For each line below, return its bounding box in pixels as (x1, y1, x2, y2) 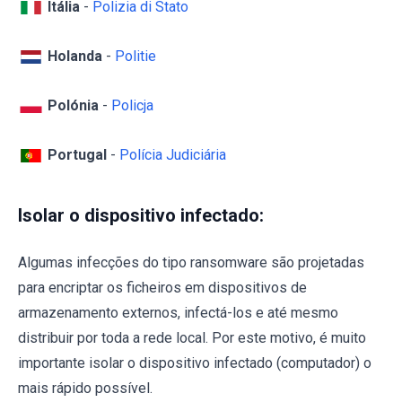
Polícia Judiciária (119, 145, 226, 163)
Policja (111, 96, 153, 114)
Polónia (48, 96, 102, 114)
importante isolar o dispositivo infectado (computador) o (18, 354, 371, 371)
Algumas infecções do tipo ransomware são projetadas (18, 253, 364, 271)
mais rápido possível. (18, 379, 153, 397)
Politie (115, 47, 156, 65)
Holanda (48, 47, 106, 65)
